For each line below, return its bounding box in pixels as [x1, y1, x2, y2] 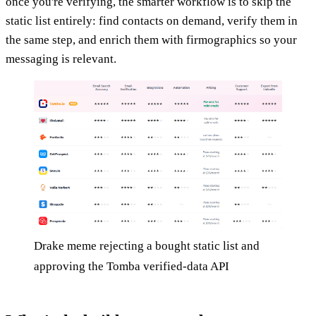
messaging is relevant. [6, 51, 116, 66]
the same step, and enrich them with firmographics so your [6, 32, 297, 47]
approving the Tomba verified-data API [34, 259, 229, 273]
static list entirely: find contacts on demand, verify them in [6, 13, 298, 28]
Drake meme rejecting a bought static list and [34, 238, 260, 253]
